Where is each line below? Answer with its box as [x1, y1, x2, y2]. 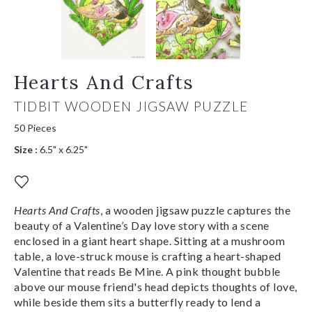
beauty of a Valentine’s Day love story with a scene [14, 218, 270, 232]
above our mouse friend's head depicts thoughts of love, [14, 279, 297, 293]
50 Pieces [14, 121, 56, 134]
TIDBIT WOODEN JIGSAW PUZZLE [14, 97, 249, 114]
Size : [14, 143, 38, 155]
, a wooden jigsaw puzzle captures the [100, 203, 290, 217]
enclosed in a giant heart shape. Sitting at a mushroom [14, 233, 285, 247]
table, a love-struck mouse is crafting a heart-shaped [14, 249, 281, 263]
